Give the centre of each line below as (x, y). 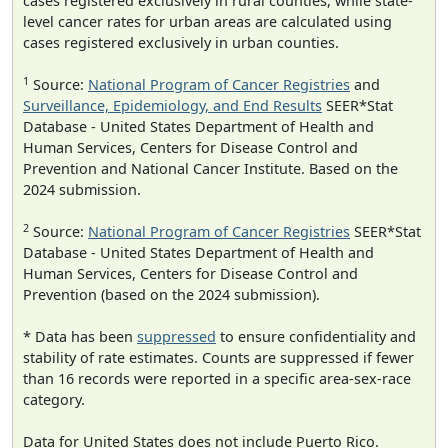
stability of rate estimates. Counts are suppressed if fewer (218, 358)
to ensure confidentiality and (316, 337)
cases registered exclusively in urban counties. (181, 43)
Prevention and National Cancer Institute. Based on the (210, 169)
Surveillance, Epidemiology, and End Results (172, 106)
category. (54, 400)
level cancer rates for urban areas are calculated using (207, 22)
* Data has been (80, 337)
